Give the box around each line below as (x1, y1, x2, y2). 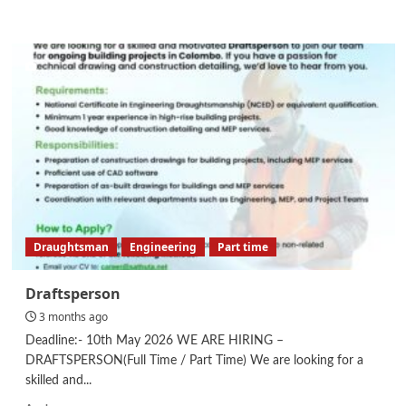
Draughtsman (33, 238, 109, 255)
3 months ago (38, 308, 108, 324)
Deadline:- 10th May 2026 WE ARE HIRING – (24, 333, 284, 347)
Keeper (76, 53, 111, 64)
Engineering (129, 238, 197, 255)
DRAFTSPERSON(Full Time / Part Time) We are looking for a (24, 353, 363, 367)
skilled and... (24, 373, 92, 387)
